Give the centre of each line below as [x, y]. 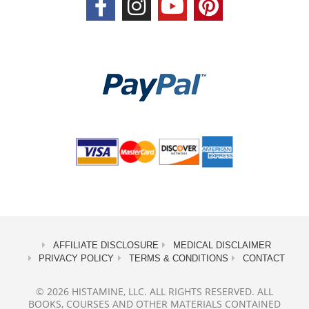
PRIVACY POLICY [77, 258]
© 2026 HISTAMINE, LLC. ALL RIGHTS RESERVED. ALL [154, 291]
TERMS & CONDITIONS [178, 258]
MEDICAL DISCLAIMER [222, 245]
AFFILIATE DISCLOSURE [106, 245]
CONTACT [263, 258]
